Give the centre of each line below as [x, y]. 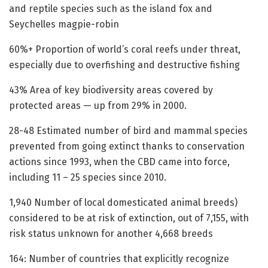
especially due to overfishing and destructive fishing [124, 65]
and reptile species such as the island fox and [111, 9]
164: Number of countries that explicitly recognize [119, 259]
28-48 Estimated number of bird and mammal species [128, 131]
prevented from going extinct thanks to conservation [127, 147]
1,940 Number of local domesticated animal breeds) [123, 203]
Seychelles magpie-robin [64, 25]
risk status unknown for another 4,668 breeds [111, 234]
